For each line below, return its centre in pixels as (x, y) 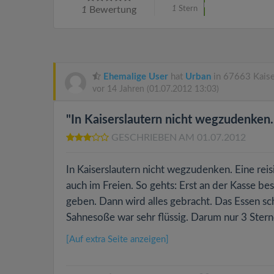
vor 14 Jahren (120, 89)
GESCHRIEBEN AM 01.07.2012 (179, 138)
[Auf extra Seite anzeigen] (117, 239)
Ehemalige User (136, 77)
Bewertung (112, 10)
